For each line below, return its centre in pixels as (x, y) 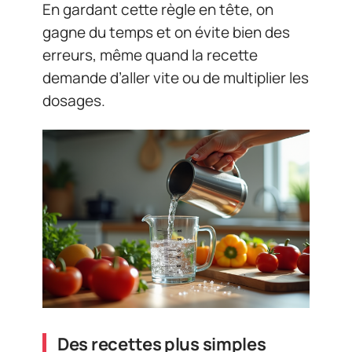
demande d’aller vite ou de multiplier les (176, 77)
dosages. (74, 100)
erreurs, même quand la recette (150, 55)
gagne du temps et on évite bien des (166, 32)
